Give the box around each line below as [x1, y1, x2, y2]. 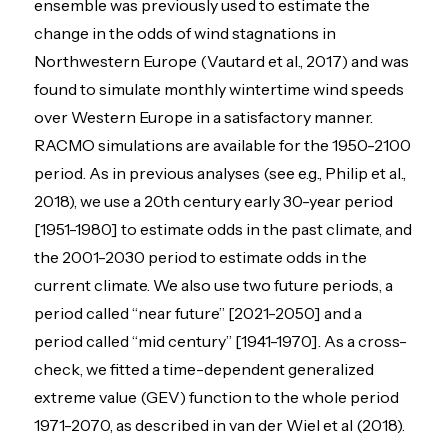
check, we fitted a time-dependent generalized [34, 359, 375, 380]
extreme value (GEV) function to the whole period [34, 387, 400, 408]
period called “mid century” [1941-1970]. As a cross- [34, 331, 408, 352]
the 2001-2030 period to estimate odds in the [34, 247, 368, 268]
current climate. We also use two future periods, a [34, 275, 394, 296]
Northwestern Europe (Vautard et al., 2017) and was [34, 51, 410, 72]
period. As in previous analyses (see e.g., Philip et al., [34, 163, 407, 184]
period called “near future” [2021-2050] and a [34, 303, 363, 324]
